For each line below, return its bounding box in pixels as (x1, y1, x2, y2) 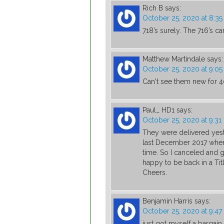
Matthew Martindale (142, 55, 205, 63)
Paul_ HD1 (142, 106, 174, 114)
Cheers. (142, 168, 167, 177)
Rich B (142, 4, 163, 12)
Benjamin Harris (142, 197, 192, 205)
